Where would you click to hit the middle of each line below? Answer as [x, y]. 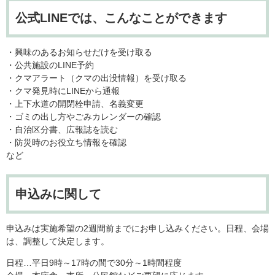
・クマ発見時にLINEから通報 [63, 91]
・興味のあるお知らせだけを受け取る [79, 52]
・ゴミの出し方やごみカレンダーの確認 [83, 117]
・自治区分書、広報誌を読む [62, 130]
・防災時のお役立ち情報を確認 [66, 143]
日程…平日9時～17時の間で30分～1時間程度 [94, 263]
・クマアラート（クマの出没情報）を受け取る [96, 78]
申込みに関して [58, 194]
